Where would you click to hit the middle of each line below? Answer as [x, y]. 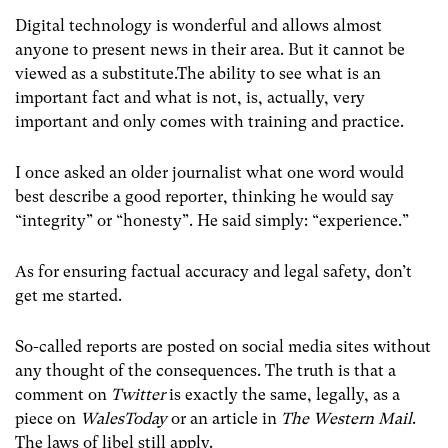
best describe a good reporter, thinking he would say [204, 196]
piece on [47, 419]
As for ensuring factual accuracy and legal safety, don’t [213, 272]
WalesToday [125, 419]
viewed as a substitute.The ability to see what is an [198, 73]
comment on [63, 395]
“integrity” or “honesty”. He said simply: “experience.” [212, 220]
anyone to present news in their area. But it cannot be [210, 49]
